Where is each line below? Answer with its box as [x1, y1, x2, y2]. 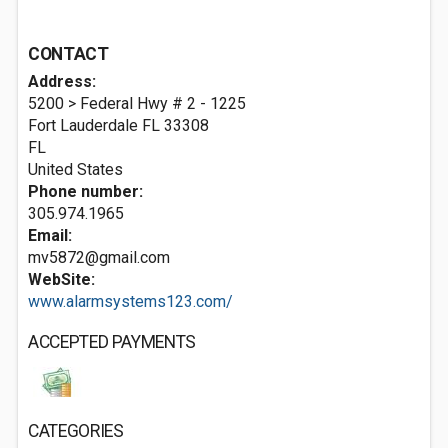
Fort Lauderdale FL [28, 116, 160, 135]
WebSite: [28, 270, 95, 289]
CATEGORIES [28, 421, 124, 441]
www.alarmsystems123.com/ [28, 292, 233, 311]
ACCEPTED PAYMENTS [28, 332, 197, 352]
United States [28, 160, 123, 179]
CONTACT [28, 44, 109, 64]
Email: [28, 226, 72, 245]
